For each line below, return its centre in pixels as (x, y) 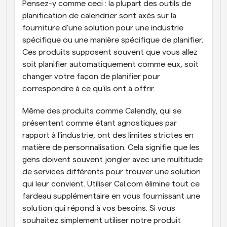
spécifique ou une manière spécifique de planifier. (113, 40)
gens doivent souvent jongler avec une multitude (112, 160)
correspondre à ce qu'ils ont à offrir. (89, 89)
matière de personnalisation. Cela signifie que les (111, 147)
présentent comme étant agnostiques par (100, 123)
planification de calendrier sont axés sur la (99, 16)
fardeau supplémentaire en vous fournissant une (111, 196)
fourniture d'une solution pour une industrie (103, 28)
